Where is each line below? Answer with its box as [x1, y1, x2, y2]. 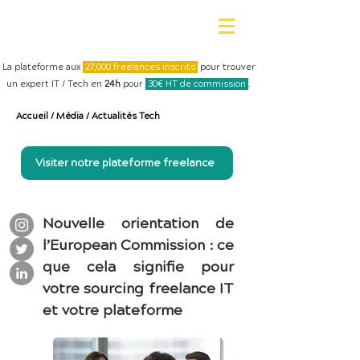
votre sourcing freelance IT [43, 279, 234, 299]
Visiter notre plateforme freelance [35, 156, 215, 170]
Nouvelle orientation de [43, 214, 234, 234]
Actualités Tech [92, 110, 160, 122]
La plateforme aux [2, 61, 80, 73]
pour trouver [197, 61, 256, 73]
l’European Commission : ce [43, 235, 234, 256]
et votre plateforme [43, 301, 182, 321]
